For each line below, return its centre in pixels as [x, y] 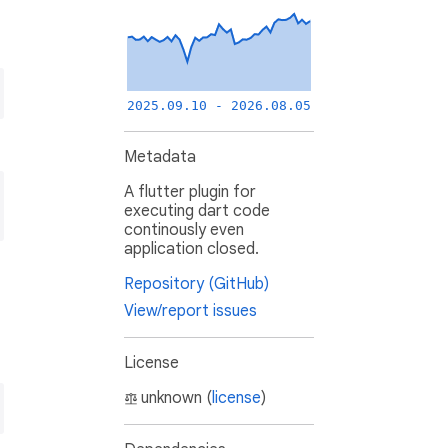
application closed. [191, 249]
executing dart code [197, 211]
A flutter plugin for [190, 192]
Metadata [160, 157]
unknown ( [176, 398]
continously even [184, 230]
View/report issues [190, 311]
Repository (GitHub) [196, 284]
